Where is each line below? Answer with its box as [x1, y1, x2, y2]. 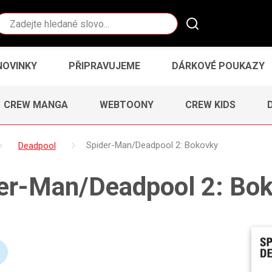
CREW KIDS [185, 98, 236, 110]
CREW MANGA [4, 98, 68, 110]
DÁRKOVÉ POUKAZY [172, 59, 265, 72]
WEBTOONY [100, 98, 154, 110]
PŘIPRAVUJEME [69, 59, 140, 72]
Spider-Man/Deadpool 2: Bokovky [86, 140, 218, 151]
